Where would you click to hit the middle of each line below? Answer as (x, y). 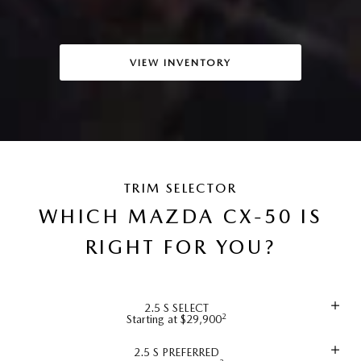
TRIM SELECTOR (180, 189)
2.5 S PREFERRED (176, 352)
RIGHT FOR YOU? (180, 247)
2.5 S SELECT (176, 307)
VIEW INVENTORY (180, 62)
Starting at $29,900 (174, 319)
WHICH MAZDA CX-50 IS (180, 217)
